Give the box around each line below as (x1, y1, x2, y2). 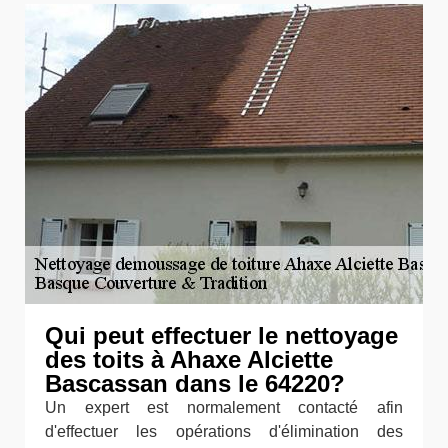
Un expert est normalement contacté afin (45, 399, 403, 416)
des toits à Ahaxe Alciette (45, 346, 333, 373)
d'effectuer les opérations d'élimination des (45, 423, 403, 440)
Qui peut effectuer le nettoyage (45, 322, 398, 349)
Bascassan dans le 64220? (45, 370, 345, 397)
